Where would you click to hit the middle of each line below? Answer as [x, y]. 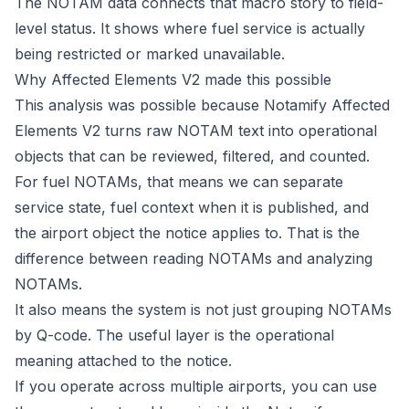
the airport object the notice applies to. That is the [187, 233]
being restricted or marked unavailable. [150, 54]
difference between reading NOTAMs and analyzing [194, 258]
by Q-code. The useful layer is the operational [174, 335]
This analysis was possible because [139, 105]
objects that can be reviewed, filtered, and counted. [192, 156]
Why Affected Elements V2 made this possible [173, 79]
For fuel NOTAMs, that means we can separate [179, 182]
